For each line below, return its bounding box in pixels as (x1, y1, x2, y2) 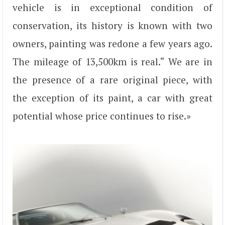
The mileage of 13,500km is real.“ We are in (13, 55, 212, 68)
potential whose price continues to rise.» (13, 109, 191, 122)
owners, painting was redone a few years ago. (13, 37, 212, 50)
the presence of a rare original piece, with (13, 73, 212, 86)
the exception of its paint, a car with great (13, 91, 212, 104)
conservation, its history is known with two (13, 19, 212, 32)
